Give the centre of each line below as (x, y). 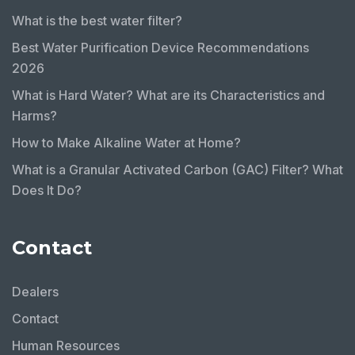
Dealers (35, 291)
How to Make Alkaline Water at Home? (126, 142)
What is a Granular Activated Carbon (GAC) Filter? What (177, 169)
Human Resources (66, 345)
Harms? (34, 115)
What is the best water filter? (97, 20)
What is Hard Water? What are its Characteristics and (168, 95)
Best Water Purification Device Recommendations (160, 47)
